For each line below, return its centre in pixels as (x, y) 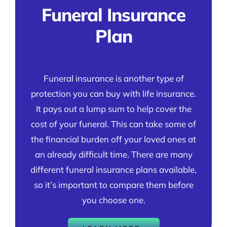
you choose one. (113, 200)
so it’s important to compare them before (113, 185)
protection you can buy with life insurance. (113, 94)
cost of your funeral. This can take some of (113, 124)
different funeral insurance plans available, (113, 170)
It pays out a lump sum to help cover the (113, 109)
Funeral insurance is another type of (113, 79)
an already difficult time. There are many (113, 155)
